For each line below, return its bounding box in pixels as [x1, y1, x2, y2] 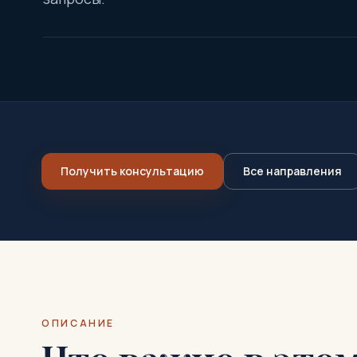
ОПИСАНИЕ [41, 316, 116, 330]
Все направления [243, 163, 342, 178]
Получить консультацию [61, 163, 204, 178]
